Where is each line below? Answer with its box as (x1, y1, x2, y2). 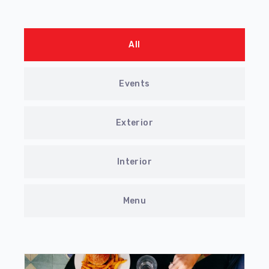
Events (119, 79, 150, 89)
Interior (116, 157, 153, 168)
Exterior (115, 118, 154, 128)
